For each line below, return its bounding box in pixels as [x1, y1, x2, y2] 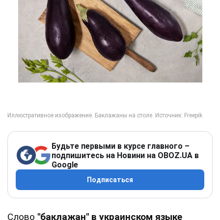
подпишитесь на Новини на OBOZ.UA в [52, 150, 199, 160]
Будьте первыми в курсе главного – [52, 141, 190, 151]
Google [52, 160, 78, 169]
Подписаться [87, 175, 133, 184]
